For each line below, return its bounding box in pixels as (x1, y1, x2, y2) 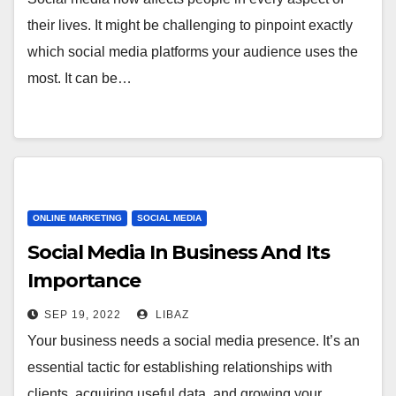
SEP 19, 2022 (44, 308, 121, 321)
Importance (27, 269, 141, 293)
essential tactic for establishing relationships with (27, 360, 332, 375)
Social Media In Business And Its (27, 240, 330, 264)
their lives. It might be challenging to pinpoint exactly (27, 18, 353, 33)
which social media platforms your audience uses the (27, 44, 358, 59)
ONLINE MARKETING (33, 213, 122, 223)
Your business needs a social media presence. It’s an (27, 333, 360, 348)
